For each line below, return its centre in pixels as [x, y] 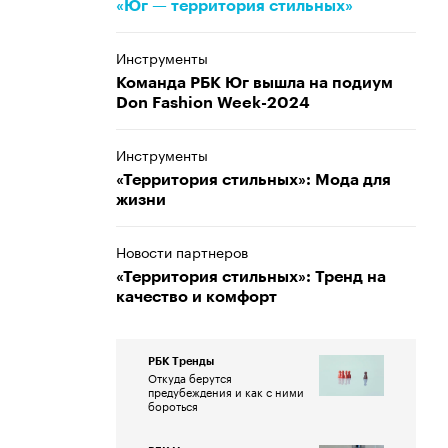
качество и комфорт [196, 297]
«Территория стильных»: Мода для [253, 180]
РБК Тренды [181, 361]
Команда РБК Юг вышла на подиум [254, 83]
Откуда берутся [190, 377]
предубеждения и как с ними [226, 391]
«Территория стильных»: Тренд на [251, 277]
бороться [173, 405]
